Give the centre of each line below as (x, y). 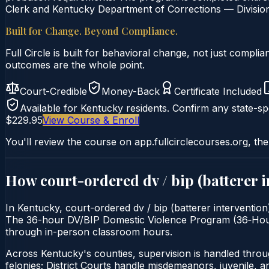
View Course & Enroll (91, 120)
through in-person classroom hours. (89, 231)
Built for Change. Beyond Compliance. (92, 31)
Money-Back (131, 91)
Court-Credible (53, 91)
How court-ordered (74, 180)
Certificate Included (218, 91)
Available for (50, 108)
